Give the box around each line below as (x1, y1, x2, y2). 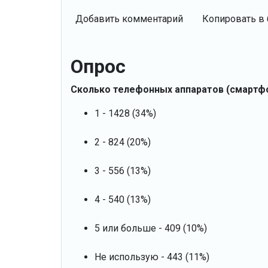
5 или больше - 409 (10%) (95, 222, 207, 234)
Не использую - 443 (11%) (95, 251, 209, 263)
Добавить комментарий (75, 13, 183, 25)
